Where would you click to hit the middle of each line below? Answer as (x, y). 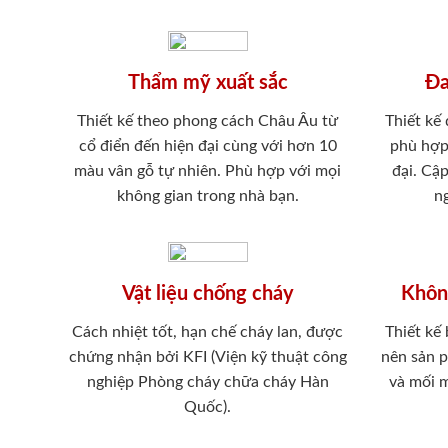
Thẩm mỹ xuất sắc (207, 82)
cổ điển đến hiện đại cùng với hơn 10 (207, 145)
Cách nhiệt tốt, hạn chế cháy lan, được (208, 332)
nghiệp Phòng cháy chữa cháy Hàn (207, 382)
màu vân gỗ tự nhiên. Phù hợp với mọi (208, 170)
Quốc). (208, 407)
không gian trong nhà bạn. (207, 195)
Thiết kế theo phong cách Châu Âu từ (208, 120)
